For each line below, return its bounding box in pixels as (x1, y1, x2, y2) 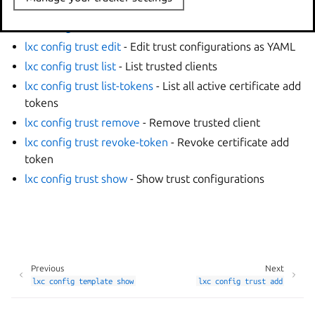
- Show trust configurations (127, 172, 265, 185)
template (79, 276, 113, 285)
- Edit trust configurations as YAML (121, 40, 296, 53)
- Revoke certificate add (168, 136, 290, 148)
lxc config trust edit (25, 40, 122, 53)
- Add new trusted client (120, 20, 243, 33)
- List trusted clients (116, 60, 218, 72)
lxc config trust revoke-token (25, 136, 169, 148)
